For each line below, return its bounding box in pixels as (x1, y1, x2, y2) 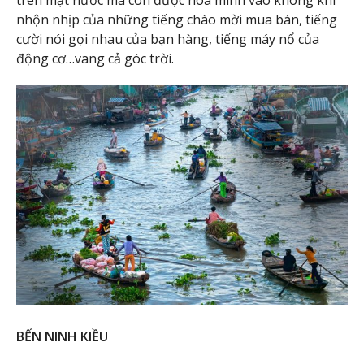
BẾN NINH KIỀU (16, 327, 108, 346)
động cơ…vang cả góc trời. (16, 49, 174, 67)
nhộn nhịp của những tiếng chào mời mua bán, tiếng (16, 10, 337, 28)
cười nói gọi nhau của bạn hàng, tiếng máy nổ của (16, 29, 319, 48)
